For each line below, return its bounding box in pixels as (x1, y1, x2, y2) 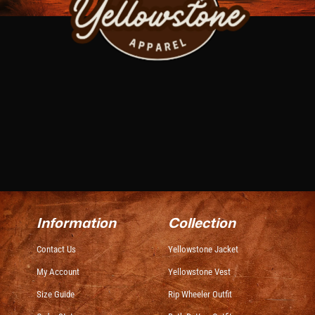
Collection (168, 212, 236, 232)
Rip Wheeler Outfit (168, 289, 232, 300)
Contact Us (37, 244, 77, 255)
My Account (37, 266, 80, 278)
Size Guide (37, 289, 75, 300)
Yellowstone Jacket (168, 244, 238, 255)
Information (37, 212, 117, 232)
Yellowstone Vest (168, 266, 231, 278)
